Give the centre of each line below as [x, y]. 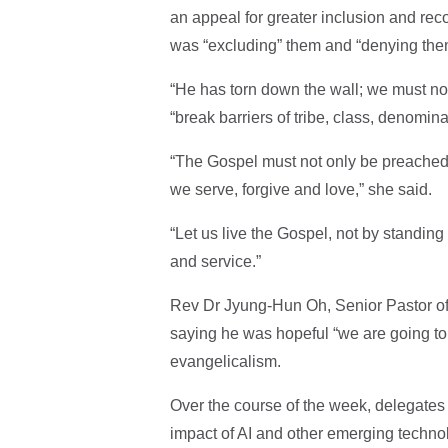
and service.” [217, 261]
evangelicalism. [225, 361]
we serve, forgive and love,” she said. [302, 189]
